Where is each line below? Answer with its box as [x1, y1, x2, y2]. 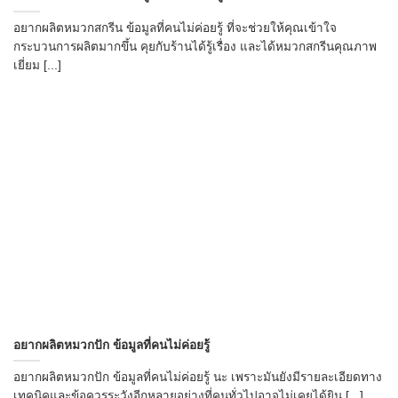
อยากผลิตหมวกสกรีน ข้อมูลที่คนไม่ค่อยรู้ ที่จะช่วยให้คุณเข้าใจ [13, 20, 337, 35]
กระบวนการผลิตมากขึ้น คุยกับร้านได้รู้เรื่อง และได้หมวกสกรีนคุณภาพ [13, 39, 377, 53]
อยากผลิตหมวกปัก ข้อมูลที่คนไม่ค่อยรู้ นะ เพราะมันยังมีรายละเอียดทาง [13, 370, 382, 385]
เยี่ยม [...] [13, 58, 61, 72]
